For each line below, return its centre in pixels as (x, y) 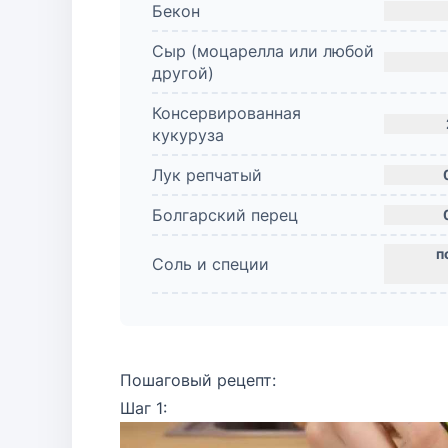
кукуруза (188, 135)
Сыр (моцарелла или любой (263, 51)
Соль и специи (210, 264)
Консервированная (226, 113)
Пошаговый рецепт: (198, 380)
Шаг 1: (143, 408)
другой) (183, 73)
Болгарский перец (225, 215)
